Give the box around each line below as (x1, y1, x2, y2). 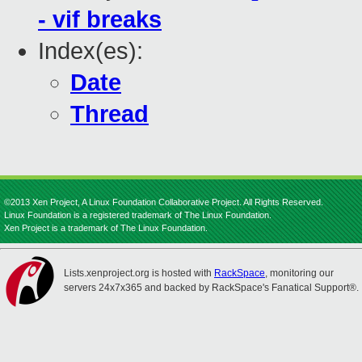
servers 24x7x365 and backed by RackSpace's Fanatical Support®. (64, 282, 359, 293)
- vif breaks (38, 6, 162, 33)
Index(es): (38, 38, 143, 65)
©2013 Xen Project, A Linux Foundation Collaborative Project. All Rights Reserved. (4, 197, 323, 207)
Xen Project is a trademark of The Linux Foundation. (4, 223, 208, 233)
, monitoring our (265, 267, 334, 279)
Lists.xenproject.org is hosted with (64, 267, 214, 279)
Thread (70, 101, 149, 128)
